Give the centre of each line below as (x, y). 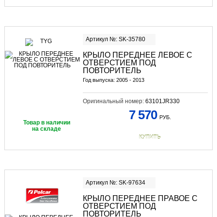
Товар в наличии (46, 122)
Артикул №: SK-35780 (115, 39)
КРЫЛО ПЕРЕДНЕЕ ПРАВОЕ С (140, 198)
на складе (47, 129)
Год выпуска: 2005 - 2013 (113, 80)
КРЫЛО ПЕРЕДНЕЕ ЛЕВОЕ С (137, 55)
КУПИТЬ (150, 137)
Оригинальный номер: (114, 101)
